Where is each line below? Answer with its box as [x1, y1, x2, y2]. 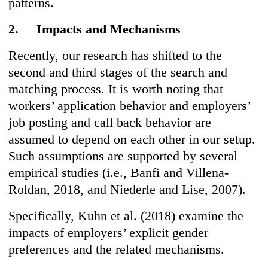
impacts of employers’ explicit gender [8, 225, 209, 240]
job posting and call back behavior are [8, 115, 212, 130]
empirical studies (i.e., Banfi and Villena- [8, 165, 229, 181]
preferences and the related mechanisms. [8, 242, 225, 257]
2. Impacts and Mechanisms [8, 22, 181, 37]
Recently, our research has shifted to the [8, 48, 223, 63]
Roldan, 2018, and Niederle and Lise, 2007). [8, 182, 246, 197]
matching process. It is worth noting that [8, 81, 224, 97]
